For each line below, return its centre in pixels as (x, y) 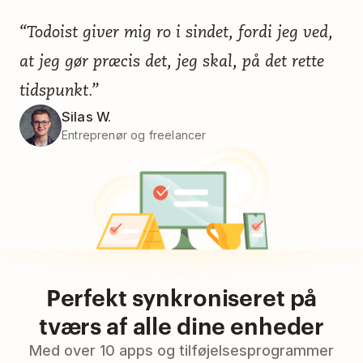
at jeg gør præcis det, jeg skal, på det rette (172, 60)
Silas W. (87, 116)
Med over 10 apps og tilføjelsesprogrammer (181, 350)
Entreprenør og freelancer (134, 135)
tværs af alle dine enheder (181, 325)
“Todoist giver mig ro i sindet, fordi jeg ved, (176, 31)
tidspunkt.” (59, 90)
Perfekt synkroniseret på (181, 296)
